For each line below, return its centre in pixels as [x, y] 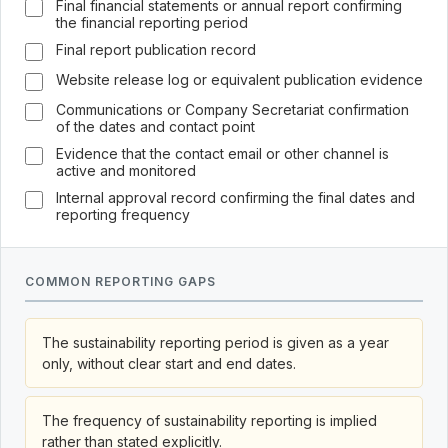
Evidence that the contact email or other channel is [222, 154]
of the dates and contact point [155, 127]
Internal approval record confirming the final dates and [235, 198]
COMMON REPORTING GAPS [121, 282]
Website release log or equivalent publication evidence [239, 80]
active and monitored [126, 171]
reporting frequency [123, 215]
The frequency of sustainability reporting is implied [209, 421]
